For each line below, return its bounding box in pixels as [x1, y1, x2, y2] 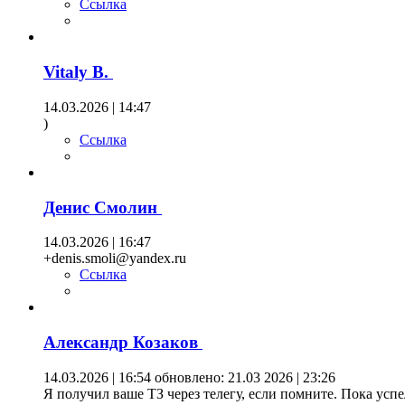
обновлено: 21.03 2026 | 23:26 [151, 369, 335, 385]
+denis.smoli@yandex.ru [43, 250, 186, 267]
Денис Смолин [43, 197, 162, 217]
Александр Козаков [43, 333, 202, 353]
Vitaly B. [43, 62, 113, 82]
